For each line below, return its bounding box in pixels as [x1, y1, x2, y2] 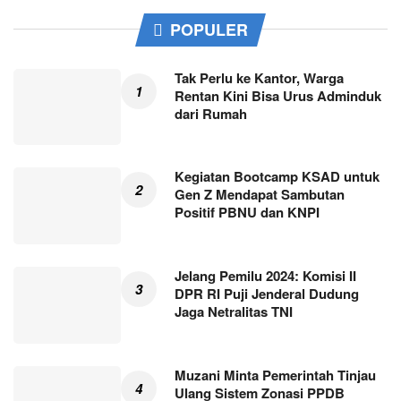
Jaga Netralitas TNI [175, 302, 293, 322]
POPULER [170, 17, 248, 41]
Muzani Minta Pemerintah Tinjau [175, 365, 376, 386]
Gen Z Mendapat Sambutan [175, 184, 345, 205]
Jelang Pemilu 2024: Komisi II [175, 266, 356, 286]
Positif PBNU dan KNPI [175, 202, 320, 223]
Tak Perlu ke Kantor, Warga [175, 67, 344, 88]
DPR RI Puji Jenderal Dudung [175, 284, 359, 304]
